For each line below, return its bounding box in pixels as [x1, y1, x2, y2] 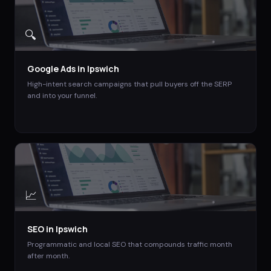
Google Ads [27, 62, 76, 74]
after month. [27, 250, 70, 261]
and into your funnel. [27, 90, 97, 100]
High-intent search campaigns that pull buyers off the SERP [27, 79, 232, 89]
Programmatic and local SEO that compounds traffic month [27, 239, 232, 249]
